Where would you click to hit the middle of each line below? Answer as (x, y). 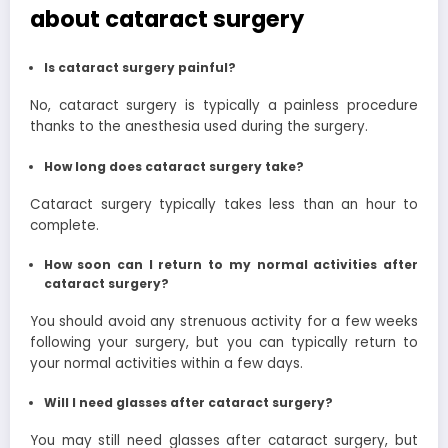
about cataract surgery (167, 18)
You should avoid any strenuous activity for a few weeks (224, 321)
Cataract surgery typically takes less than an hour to (224, 204)
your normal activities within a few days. (166, 363)
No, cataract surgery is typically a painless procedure (224, 106)
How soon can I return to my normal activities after (230, 264)
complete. (64, 225)
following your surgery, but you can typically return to (224, 342)
